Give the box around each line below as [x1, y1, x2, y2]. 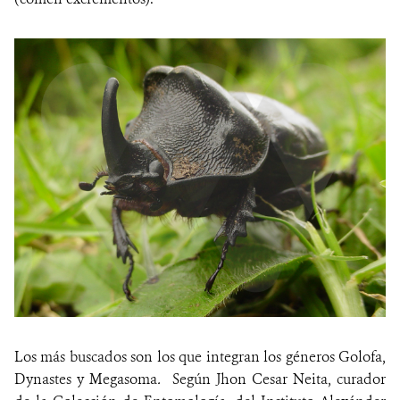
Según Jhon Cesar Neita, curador [171, 370, 386, 389]
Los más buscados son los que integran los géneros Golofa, [14, 347, 386, 367]
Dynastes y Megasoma [14, 370, 158, 389]
